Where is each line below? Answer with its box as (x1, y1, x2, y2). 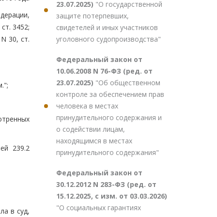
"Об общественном (95, 78, 160, 87)
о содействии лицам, (56, 124, 125, 134)
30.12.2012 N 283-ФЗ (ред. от (56, 180, 156, 189)
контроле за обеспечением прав (56, 90, 164, 99)
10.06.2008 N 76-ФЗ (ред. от (56, 66, 153, 76)
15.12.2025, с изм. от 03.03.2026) (56, 191, 167, 201)
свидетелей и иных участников (56, 23, 158, 32)
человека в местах (56, 101, 118, 110)
